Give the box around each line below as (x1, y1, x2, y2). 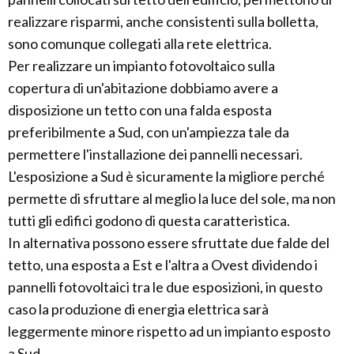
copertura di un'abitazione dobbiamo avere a (8, 79, 278, 97)
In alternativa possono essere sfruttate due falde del (8, 234, 330, 252)
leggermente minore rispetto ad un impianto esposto (8, 322, 330, 341)
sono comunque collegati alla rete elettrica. (8, 35, 272, 53)
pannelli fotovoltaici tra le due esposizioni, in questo (8, 278, 322, 296)
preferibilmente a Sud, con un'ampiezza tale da (8, 123, 289, 141)
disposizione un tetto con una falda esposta (8, 101, 272, 119)
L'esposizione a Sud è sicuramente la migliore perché (8, 168, 325, 186)
